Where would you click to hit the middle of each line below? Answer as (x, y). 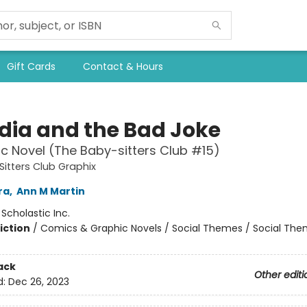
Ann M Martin (50, 191)
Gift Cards (31, 66)
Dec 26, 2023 (38, 282)
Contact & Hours (123, 66)
